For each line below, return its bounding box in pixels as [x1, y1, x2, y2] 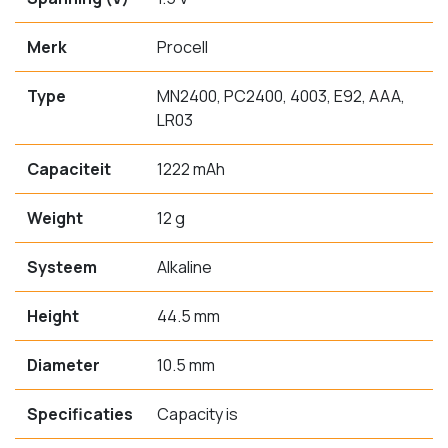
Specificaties [27, 402, 133, 425]
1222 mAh [157, 157, 225, 180]
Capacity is [157, 402, 238, 425]
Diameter [27, 353, 100, 376]
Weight [27, 206, 83, 229]
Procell [157, 35, 208, 58]
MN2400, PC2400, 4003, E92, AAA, [157, 84, 405, 107]
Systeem [27, 255, 97, 278]
